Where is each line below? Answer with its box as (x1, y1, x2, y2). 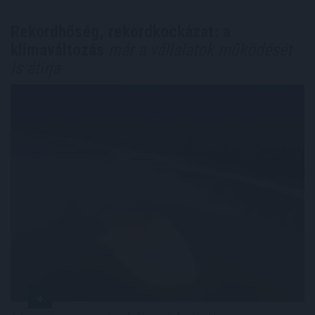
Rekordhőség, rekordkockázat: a (11, 21, 231, 41)
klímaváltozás (11, 39, 104, 60)
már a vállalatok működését (104, 39, 292, 60)
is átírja (11, 58, 60, 78)
